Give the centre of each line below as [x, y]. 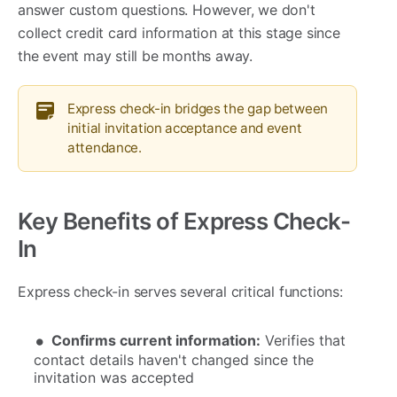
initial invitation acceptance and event [185, 128]
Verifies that [303, 341]
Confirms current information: [156, 341]
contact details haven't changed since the [174, 360]
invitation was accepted [114, 378]
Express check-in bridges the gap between [198, 109]
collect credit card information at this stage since [179, 33]
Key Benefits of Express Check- [184, 222]
